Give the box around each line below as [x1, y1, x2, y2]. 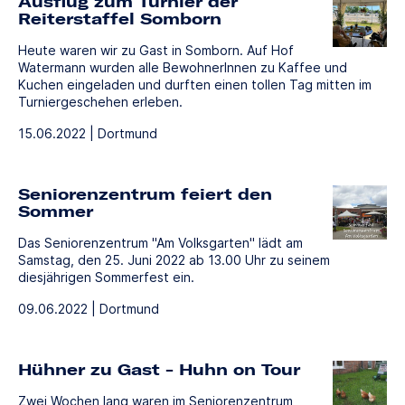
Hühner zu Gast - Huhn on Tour [18, 358, 300, 380]
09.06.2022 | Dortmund [18, 300, 159, 316]
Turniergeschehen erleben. [18, 93, 183, 109]
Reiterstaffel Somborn [18, 7, 221, 29]
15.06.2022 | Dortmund [18, 125, 157, 141]
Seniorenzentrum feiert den [18, 183, 272, 204]
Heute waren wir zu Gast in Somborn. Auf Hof [18, 42, 294, 58]
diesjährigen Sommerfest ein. [18, 268, 194, 285]
